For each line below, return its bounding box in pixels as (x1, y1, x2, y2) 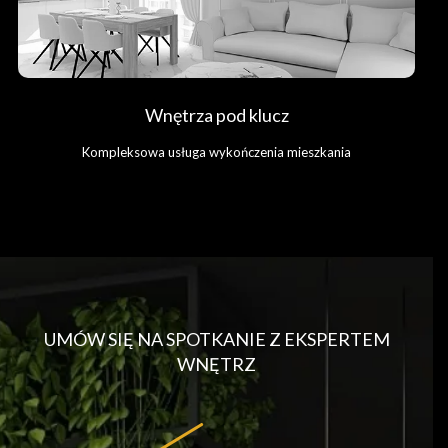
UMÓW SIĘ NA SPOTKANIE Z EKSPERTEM (43, 327, 390, 350)
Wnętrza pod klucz (144, 103, 289, 126)
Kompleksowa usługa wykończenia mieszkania (82, 143, 351, 160)
